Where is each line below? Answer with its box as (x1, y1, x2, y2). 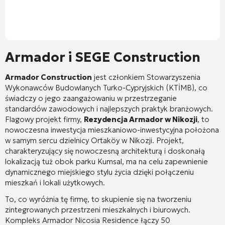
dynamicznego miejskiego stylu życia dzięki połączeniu (5, 167, 194, 177)
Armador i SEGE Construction (5, 49, 200, 65)
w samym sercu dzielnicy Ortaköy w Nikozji (5, 135, 152, 145)
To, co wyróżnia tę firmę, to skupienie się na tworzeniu (5, 194, 191, 204)
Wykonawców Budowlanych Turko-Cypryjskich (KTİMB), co (5, 82, 207, 92)
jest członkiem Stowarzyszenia (92, 72, 200, 82)
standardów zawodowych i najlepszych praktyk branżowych (5, 103, 211, 114)
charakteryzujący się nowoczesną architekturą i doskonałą (5, 146, 205, 156)
